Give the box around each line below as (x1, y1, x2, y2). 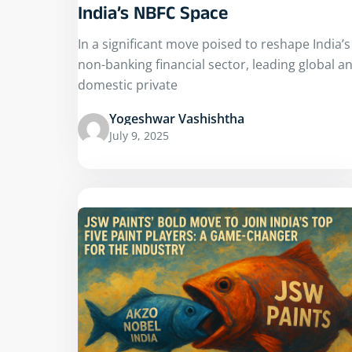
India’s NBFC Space (78, 2, 228, 30)
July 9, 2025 (109, 127, 169, 143)
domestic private (78, 75, 178, 93)
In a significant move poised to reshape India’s (78, 35, 350, 53)
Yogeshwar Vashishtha (109, 109, 244, 127)
